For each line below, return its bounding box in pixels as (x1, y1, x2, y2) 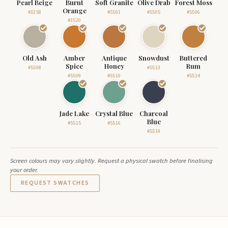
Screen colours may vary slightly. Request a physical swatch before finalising (10, 156, 213, 165)
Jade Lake (60, 109, 89, 118)
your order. (10, 165, 38, 175)
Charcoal (139, 109, 168, 118)
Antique (101, 53, 127, 62)
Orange (62, 6, 87, 15)
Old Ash (22, 53, 47, 62)
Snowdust (138, 53, 169, 62)
